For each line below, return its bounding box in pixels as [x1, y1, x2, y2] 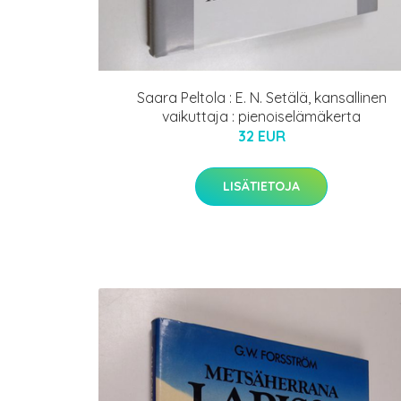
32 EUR [237, 127, 286, 146]
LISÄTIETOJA [223, 178, 300, 195]
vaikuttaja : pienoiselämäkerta [162, 107, 361, 126]
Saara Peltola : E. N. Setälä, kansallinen [136, 89, 387, 107]
